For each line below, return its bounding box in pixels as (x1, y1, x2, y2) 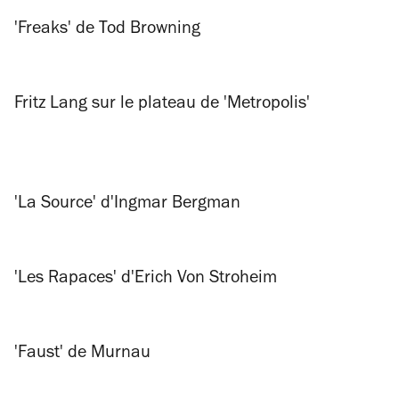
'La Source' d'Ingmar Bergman (14, 196, 240, 214)
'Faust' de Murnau (14, 346, 151, 363)
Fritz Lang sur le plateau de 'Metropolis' (14, 96, 310, 114)
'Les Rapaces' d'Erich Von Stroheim (14, 271, 277, 289)
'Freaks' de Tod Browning (14, 21, 200, 39)
